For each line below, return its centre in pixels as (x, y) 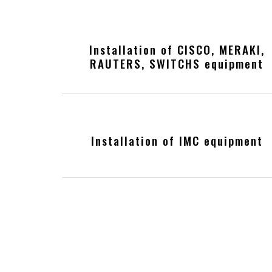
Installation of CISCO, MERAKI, (177, 50)
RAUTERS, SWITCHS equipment (177, 64)
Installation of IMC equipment (177, 140)
